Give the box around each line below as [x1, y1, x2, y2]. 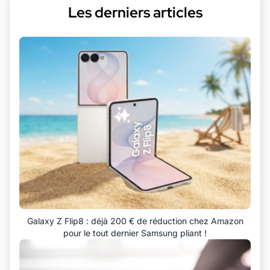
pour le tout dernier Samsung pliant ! [63, 228, 207, 239]
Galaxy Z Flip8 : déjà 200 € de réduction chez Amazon [27, 216, 243, 227]
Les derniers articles [67, 2, 202, 22]
